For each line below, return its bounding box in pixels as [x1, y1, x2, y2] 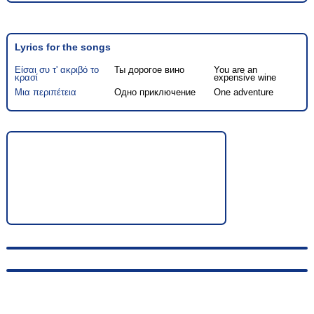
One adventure [214, 87, 274, 97]
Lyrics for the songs [14, 41, 111, 53]
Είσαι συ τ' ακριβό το [14, 64, 99, 75]
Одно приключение [114, 87, 196, 97]
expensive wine [214, 72, 277, 83]
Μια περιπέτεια [14, 87, 76, 97]
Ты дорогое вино [114, 64, 185, 75]
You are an [214, 64, 258, 75]
